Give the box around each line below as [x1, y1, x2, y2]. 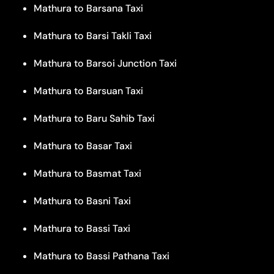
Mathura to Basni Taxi [34, 194, 131, 207]
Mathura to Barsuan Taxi [34, 84, 143, 97]
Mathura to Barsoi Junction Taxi [34, 56, 177, 70]
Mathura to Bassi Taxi [34, 221, 130, 235]
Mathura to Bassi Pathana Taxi [34, 249, 169, 262]
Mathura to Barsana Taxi [34, 1, 143, 15]
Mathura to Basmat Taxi [34, 166, 141, 180]
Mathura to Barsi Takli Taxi [34, 29, 152, 42]
